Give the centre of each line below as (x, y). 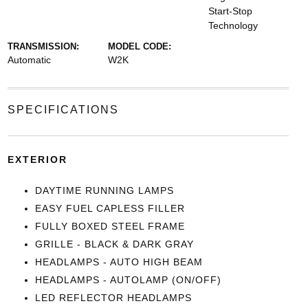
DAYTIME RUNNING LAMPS (104, 190)
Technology (233, 25)
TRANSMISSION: (43, 46)
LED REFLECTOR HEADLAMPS (113, 298)
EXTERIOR (37, 159)
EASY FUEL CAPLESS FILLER (110, 208)
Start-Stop (231, 11)
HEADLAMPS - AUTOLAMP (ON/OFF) (128, 280)
